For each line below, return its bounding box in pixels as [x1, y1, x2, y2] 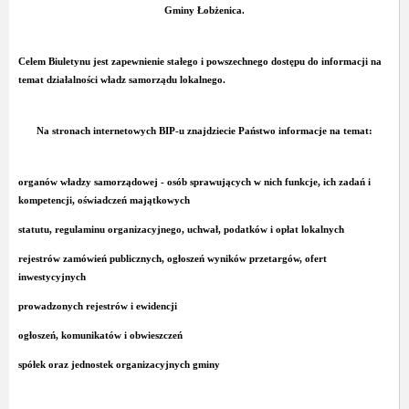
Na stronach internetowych [36, 125, 159, 136]
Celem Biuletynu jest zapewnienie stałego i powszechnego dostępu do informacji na [18, 56, 382, 67]
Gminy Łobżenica [163, 5, 242, 16]
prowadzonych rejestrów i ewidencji [18, 300, 177, 311]
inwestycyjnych [18, 271, 86, 282]
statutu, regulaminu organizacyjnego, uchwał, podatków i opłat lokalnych [18, 224, 344, 235]
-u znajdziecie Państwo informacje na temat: [174, 125, 372, 136]
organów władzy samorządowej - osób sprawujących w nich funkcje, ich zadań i [18, 176, 373, 187]
